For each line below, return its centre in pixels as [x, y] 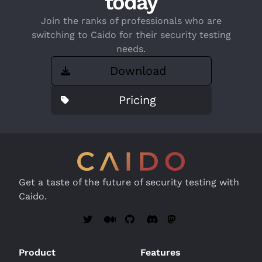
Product [37, 252]
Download [138, 71]
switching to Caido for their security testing [131, 35]
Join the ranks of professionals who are [131, 21]
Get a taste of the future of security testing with [129, 182]
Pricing [137, 100]
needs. [131, 49]
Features [161, 252]
